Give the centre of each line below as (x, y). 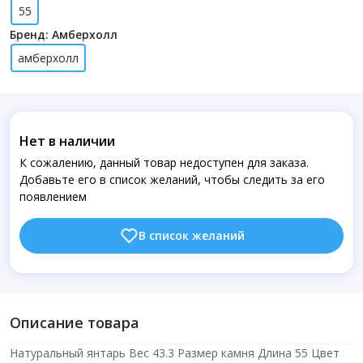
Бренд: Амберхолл (64, 34)
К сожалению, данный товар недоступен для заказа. (164, 162)
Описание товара (75, 322)
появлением (53, 196)
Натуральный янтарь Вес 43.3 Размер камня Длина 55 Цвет (175, 353)
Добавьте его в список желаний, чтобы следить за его (172, 179)
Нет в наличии (67, 141)
